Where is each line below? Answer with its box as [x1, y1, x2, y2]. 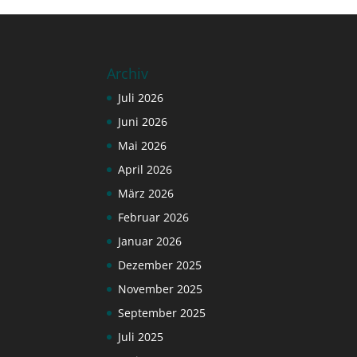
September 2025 [118, 304, 206, 320]
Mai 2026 [118, 137, 167, 153]
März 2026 [118, 185, 175, 201]
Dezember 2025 [118, 257, 202, 273]
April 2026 [118, 161, 173, 177]
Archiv [107, 63, 149, 83]
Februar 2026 [118, 209, 190, 225]
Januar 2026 [118, 233, 182, 249]
